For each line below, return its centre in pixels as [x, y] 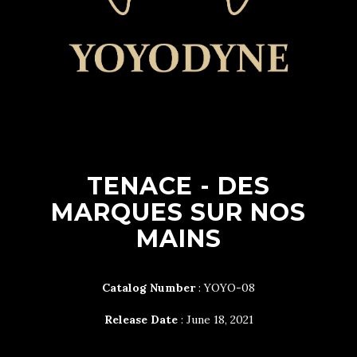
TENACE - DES [178, 186]
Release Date [141, 320]
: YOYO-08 [225, 288]
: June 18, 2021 [215, 320]
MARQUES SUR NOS [178, 212]
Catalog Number [149, 288]
